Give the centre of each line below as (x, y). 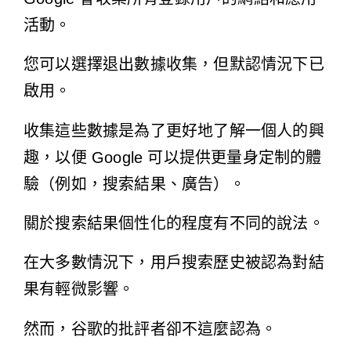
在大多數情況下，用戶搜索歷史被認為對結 (174, 263)
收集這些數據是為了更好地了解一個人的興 (174, 130)
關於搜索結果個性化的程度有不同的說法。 (174, 224)
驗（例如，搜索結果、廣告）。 (134, 184)
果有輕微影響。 (79, 289)
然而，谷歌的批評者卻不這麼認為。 (150, 329)
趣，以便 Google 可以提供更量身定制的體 (173, 157)
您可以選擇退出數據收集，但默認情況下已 (174, 65)
